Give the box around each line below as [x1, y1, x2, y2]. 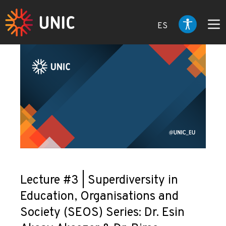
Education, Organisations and [20, 189, 179, 204]
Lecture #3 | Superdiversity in [20, 173, 178, 188]
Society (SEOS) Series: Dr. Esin [20, 205, 185, 220]
